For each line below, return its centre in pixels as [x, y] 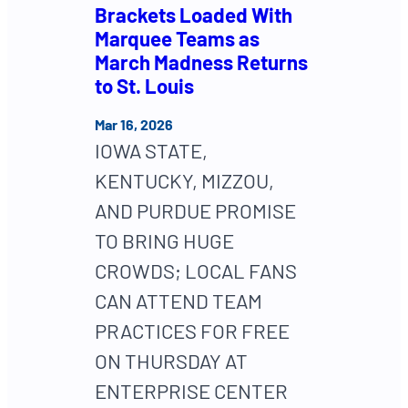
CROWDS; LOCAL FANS [196, 271]
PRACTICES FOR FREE [192, 331]
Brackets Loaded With [194, 14]
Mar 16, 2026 [134, 125]
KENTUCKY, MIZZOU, [184, 181]
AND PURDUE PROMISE [195, 211]
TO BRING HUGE [164, 241]
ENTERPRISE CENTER [191, 391]
